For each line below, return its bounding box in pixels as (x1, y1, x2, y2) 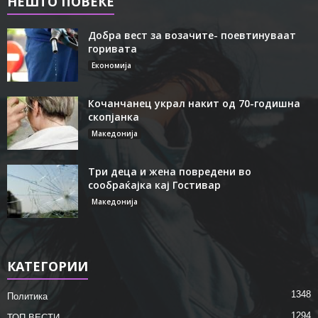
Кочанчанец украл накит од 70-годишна (88, 96, 300, 110)
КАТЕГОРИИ (7, 257, 88, 275)
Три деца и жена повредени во (88, 164, 251, 178)
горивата (88, 41, 137, 55)
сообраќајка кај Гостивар (88, 177, 221, 192)
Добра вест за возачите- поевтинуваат (88, 28, 296, 42)
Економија (92, 60, 131, 70)
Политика (7, 290, 48, 302)
